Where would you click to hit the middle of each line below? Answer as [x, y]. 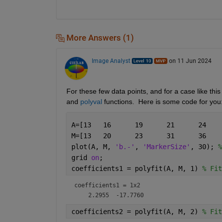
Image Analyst [111, 61]
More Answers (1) [99, 38]
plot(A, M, [93, 147]
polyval [91, 102]
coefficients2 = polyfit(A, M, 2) [137, 212]
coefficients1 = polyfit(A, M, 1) [137, 169]
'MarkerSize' [166, 147]
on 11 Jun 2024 [190, 61]
